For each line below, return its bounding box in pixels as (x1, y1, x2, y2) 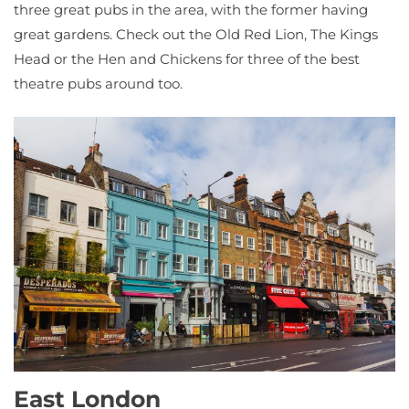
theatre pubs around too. (14, 75, 183, 93)
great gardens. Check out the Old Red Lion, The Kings (14, 26, 378, 44)
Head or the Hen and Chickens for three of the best (14, 50, 360, 68)
